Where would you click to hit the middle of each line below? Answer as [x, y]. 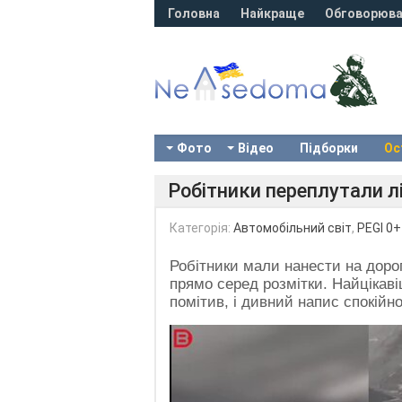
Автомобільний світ [293, 228]
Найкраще [272, 13]
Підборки [329, 148]
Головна [194, 13]
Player [191, 351]
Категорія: [201, 228]
